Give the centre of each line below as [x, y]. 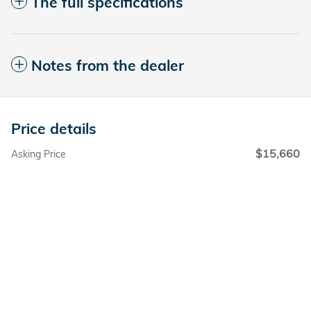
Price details [54, 129]
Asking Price [39, 154]
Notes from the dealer [108, 66]
